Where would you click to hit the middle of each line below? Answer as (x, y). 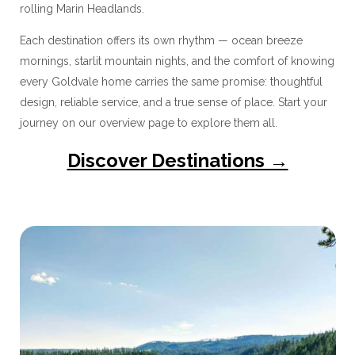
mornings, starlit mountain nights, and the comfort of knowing (177, 61)
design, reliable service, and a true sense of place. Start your (173, 102)
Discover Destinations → (177, 160)
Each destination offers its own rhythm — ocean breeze (161, 40)
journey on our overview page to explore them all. (148, 122)
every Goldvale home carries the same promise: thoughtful (171, 81)
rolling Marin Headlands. (82, 8)
